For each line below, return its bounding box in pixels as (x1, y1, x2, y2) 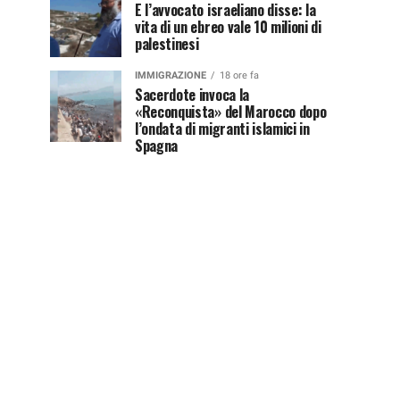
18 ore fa (220, 69, 259, 81)
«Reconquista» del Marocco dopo (135, 100, 327, 122)
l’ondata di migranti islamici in (135, 117, 310, 139)
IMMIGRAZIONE (135, 69, 206, 81)
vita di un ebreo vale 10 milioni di (135, 15, 321, 37)
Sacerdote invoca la (135, 83, 249, 105)
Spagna (135, 134, 179, 156)
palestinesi (135, 32, 199, 54)
